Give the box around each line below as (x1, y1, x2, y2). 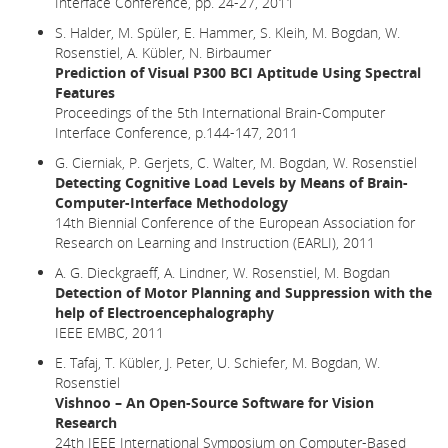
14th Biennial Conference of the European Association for (55, 212, 415, 232)
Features (55, 82, 115, 102)
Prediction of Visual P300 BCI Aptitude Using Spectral (55, 62, 421, 82)
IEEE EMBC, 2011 (55, 322, 164, 342)
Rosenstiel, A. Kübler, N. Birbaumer (55, 42, 271, 62)
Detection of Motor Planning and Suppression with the (55, 282, 432, 302)
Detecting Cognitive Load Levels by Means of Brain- (55, 172, 408, 192)
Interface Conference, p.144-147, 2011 (55, 122, 298, 142)
